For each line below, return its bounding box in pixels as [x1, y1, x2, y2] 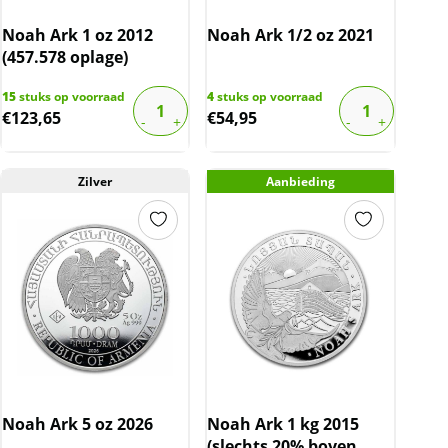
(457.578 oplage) [2, 45, 128, 68]
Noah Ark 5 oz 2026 [2, 412, 153, 435]
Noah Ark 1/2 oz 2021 [207, 23, 375, 46]
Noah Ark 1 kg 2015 [207, 412, 360, 435]
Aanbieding [265, 172, 335, 190]
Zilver [78, 172, 113, 190]
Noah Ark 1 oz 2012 [2, 23, 153, 46]
